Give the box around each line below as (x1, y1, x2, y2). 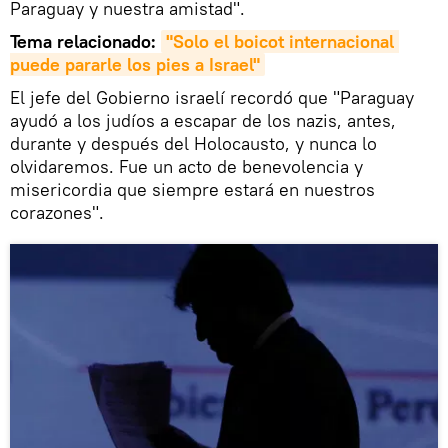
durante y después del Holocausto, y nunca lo (10, 132, 377, 156)
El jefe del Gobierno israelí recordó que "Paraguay (10, 86, 414, 110)
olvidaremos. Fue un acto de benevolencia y (10, 155, 363, 179)
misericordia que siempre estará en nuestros (10, 178, 375, 202)
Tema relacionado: (10, 30, 161, 54)
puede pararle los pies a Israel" (10, 53, 260, 77)
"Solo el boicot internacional (166, 30, 394, 54)
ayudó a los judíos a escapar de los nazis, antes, (10, 109, 396, 133)
